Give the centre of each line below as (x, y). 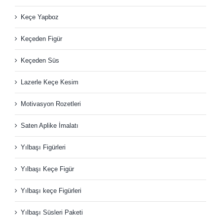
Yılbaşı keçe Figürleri (51, 190)
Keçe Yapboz (40, 17)
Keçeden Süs (40, 60)
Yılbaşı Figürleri (43, 147)
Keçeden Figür (41, 38)
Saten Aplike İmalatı (50, 125)
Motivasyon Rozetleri (51, 104)
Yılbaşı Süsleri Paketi (52, 212)
